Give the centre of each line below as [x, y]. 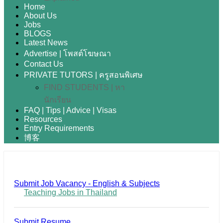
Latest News [46, 43]
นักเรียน [57, 100]
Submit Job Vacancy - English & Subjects [87, 183]
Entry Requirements [59, 128]
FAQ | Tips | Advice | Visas [70, 110]
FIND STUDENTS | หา [84, 87]
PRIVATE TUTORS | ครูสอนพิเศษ [83, 75]
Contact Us [44, 64]
